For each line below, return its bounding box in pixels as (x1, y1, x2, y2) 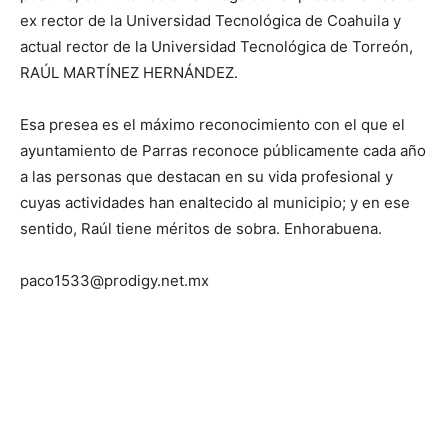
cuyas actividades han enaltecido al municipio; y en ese (20, 192, 410, 212)
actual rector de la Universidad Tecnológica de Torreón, (20, 36, 413, 56)
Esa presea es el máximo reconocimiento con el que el (20, 114, 405, 134)
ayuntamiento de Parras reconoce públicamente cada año (20, 140, 426, 160)
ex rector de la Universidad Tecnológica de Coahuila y (20, 10, 401, 30)
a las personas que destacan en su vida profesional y (20, 166, 393, 186)
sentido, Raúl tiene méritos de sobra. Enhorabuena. (20, 218, 382, 238)
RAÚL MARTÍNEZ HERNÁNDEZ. (20, 62, 238, 82)
